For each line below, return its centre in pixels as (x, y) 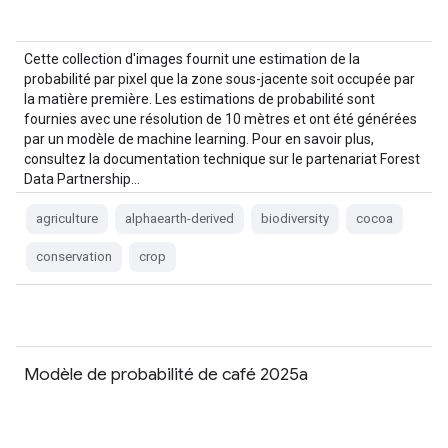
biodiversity (295, 218)
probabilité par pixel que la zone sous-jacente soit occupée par (219, 79)
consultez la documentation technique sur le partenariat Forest (222, 159)
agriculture (67, 218)
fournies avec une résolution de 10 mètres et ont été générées (220, 119)
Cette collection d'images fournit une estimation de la (192, 59)
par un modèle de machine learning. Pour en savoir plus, (199, 139)
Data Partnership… (82, 179)
